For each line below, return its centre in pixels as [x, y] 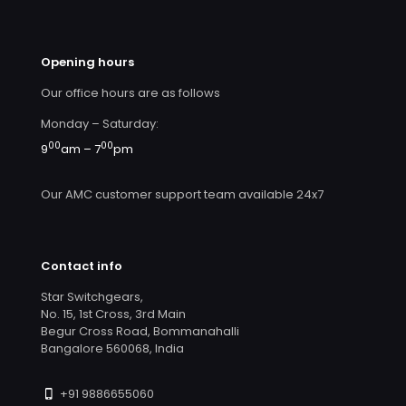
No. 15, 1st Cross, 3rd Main [113, 314]
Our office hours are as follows [130, 93]
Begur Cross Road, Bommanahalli [140, 332]
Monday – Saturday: [100, 124]
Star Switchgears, [92, 297]
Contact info [82, 266]
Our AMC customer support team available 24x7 [182, 195]
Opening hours [87, 62]
